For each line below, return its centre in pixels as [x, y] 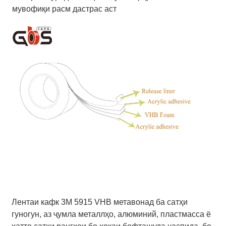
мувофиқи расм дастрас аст [64, 9]
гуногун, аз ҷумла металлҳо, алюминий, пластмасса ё [111, 214]
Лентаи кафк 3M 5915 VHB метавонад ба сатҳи [100, 202]
